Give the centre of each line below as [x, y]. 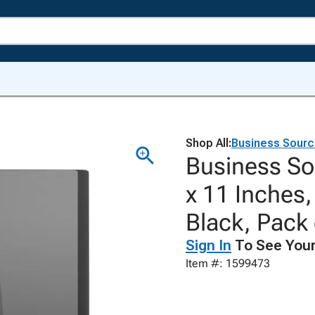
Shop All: [208, 143]
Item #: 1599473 [228, 263]
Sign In [208, 245]
